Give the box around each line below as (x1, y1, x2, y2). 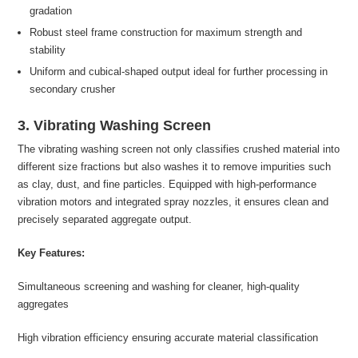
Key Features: (18, 246, 86, 259)
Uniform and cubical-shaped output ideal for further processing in (30, 65, 328, 78)
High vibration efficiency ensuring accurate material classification (18, 331, 319, 344)
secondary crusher (30, 82, 116, 95)
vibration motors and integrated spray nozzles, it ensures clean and (18, 195, 329, 208)
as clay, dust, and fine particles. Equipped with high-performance (18, 177, 317, 190)
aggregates (18, 297, 70, 310)
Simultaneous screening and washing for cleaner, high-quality (18, 280, 300, 292)
